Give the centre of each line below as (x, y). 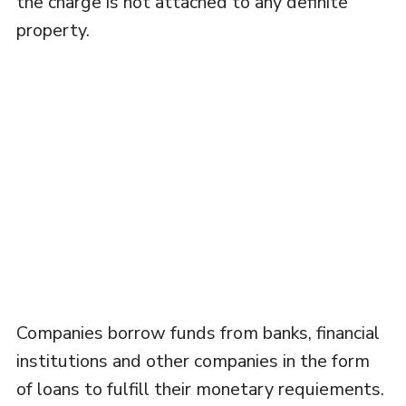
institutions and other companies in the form (193, 361)
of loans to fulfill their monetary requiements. (200, 389)
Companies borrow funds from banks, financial (198, 333)
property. (53, 30)
